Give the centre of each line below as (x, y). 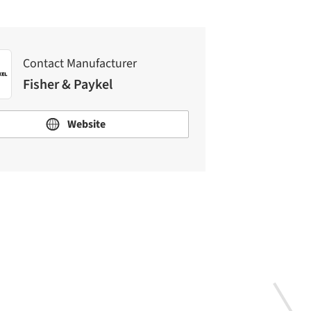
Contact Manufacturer (80, 63)
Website (85, 124)
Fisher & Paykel (68, 84)
